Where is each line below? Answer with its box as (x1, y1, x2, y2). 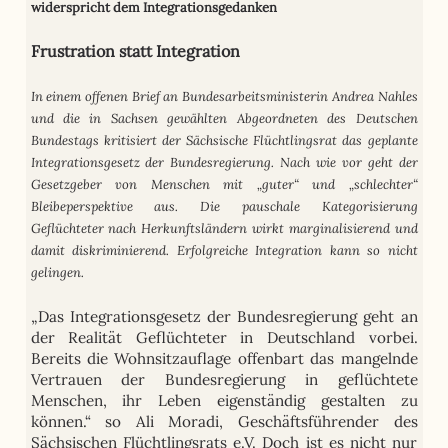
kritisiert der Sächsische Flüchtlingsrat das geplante (98, 131, 418, 149)
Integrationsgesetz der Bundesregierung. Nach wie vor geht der (30, 153, 418, 171)
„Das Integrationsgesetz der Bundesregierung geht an (30, 306, 418, 326)
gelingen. (30, 263, 84, 281)
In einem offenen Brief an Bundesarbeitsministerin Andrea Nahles (30, 87, 418, 105)
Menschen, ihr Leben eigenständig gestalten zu (30, 390, 418, 410)
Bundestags (30, 131, 99, 149)
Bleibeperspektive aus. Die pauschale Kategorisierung (30, 197, 418, 215)
